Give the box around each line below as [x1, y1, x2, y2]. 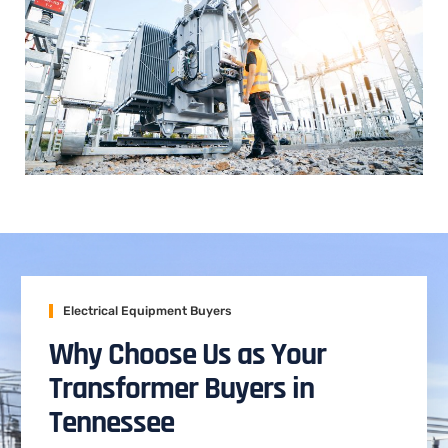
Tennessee [49, 403, 174, 443]
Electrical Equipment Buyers [63, 303, 232, 318]
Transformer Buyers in [49, 369, 314, 409]
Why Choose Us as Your [49, 335, 326, 375]
